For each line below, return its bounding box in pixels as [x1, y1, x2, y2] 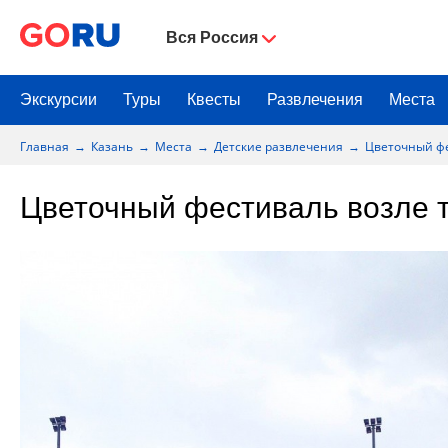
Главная [20, 137, 69, 155]
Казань [91, 137, 133, 155]
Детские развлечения [214, 137, 343, 155]
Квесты [187, 91, 241, 108]
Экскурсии [20, 91, 97, 108]
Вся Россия [166, 28, 258, 46]
